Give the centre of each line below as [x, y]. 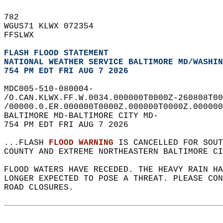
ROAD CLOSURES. [44, 188]
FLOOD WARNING [81, 143]
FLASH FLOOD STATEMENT [56, 53]
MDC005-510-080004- [54, 89]
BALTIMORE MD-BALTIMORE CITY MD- [86, 116]
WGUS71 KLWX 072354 [54, 26]
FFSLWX [24, 35]
